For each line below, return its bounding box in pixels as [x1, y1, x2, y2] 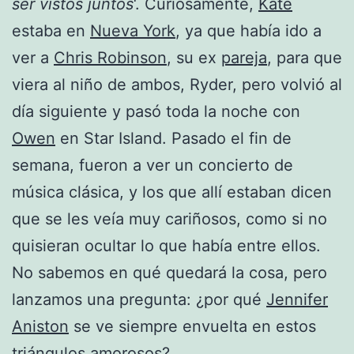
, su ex [167, 47, 221, 67]
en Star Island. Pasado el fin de [55, 128, 292, 148]
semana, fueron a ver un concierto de [12, 155, 293, 175]
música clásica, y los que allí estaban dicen [12, 182, 332, 201]
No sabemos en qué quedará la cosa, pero [12, 262, 327, 282]
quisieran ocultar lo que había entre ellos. [12, 235, 321, 255]
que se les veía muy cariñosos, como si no [12, 209, 327, 228]
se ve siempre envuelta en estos [69, 316, 316, 336]
